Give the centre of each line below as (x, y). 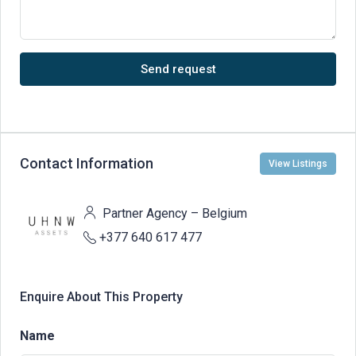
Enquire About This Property (101, 296)
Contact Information (87, 164)
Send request (178, 69)
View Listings (298, 163)
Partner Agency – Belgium (173, 213)
